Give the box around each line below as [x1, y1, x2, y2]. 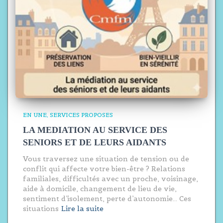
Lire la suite [61, 204, 104, 213]
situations [23, 204, 59, 213]
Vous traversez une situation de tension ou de [23, 154, 189, 163]
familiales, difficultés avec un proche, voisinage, [23, 174, 198, 183]
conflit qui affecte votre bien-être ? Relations [23, 164, 185, 173]
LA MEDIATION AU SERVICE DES [23, 125, 167, 135]
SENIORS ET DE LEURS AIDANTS [23, 137, 166, 147]
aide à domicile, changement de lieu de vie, [23, 184, 177, 193]
